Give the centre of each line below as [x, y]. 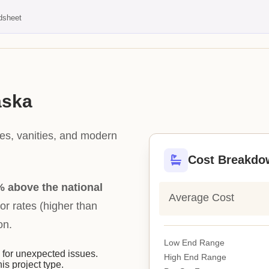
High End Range [195, 257]
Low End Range [194, 242]
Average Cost [201, 197]
